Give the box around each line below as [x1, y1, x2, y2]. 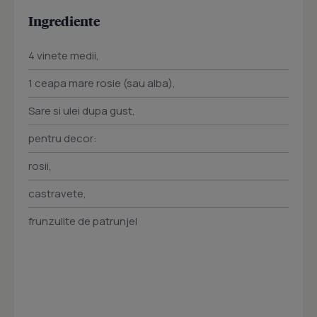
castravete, [28, 186, 86, 202]
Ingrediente [28, 13, 100, 30]
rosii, [28, 158, 52, 174]
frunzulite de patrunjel [28, 214, 137, 229]
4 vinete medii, [28, 48, 99, 64]
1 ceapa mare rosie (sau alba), [28, 76, 175, 91]
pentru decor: [28, 131, 97, 146]
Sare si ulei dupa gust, [28, 103, 135, 119]
